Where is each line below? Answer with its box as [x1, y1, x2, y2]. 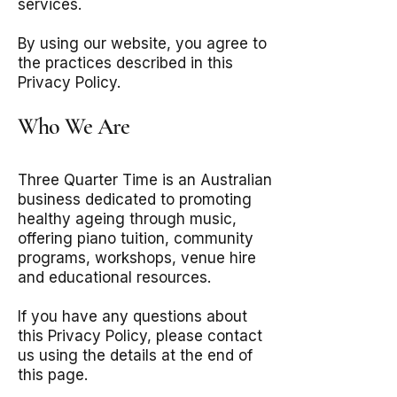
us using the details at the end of [18, 346, 253, 364]
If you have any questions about [18, 307, 247, 325]
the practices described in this [18, 54, 233, 72]
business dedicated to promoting [18, 191, 252, 208]
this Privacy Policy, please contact [18, 327, 262, 345]
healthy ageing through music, [18, 210, 237, 228]
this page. [18, 366, 88, 384]
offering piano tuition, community [18, 230, 253, 247]
